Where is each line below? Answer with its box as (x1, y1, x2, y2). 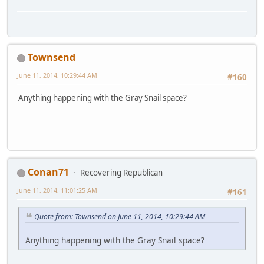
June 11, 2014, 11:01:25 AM (17, 186, 97, 195)
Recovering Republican (80, 167, 163, 179)
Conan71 (28, 166, 69, 179)
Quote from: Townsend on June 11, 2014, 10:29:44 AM (34, 211, 205, 222)
